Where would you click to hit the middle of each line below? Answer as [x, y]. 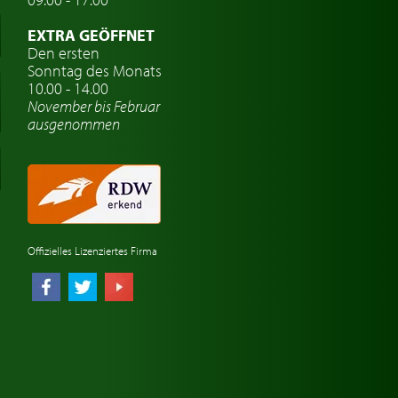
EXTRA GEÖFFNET [91, 36]
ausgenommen [74, 124]
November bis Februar [94, 107]
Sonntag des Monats [95, 71]
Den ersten [64, 53]
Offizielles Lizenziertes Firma [92, 251]
